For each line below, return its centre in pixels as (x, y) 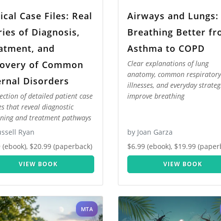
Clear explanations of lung (168, 64)
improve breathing (156, 96)
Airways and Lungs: (173, 16)
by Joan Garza (150, 132)
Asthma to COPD (166, 48)
